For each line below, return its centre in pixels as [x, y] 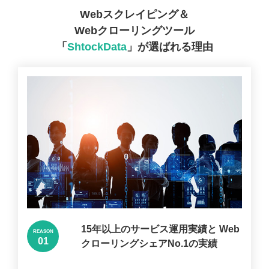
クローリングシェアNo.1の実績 [149, 243]
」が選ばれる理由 [170, 47]
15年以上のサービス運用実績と [149, 229]
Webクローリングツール [134, 30]
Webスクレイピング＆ [134, 14]
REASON [43, 232]
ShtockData [97, 47]
